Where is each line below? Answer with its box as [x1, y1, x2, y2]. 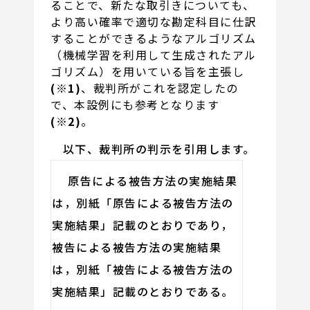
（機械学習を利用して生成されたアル [51, 46, 257, 64]
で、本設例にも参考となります [51, 96, 220, 113]
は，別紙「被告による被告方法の [52, 260, 234, 277]
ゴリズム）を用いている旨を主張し [51, 63, 245, 80]
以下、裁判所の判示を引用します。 [51, 140, 255, 158]
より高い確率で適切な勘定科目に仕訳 [51, 13, 257, 30]
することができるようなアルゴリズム [51, 30, 257, 47]
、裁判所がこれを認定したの [81, 80, 239, 97]
